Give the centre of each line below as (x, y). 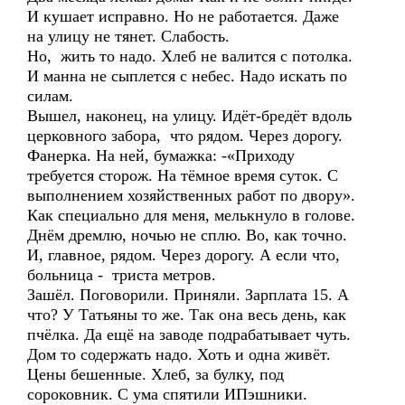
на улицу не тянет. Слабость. (128, 36)
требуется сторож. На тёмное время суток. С (183, 175)
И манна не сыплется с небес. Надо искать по (187, 76)
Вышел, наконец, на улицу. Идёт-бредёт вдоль (189, 116)
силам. (50, 96)
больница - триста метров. (122, 275)
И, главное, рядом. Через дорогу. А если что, (184, 255)
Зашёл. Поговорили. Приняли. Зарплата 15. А (188, 295)
